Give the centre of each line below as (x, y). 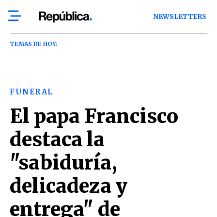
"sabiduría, (63, 163)
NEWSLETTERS (180, 17)
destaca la (57, 139)
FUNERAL (31, 92)
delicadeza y (69, 186)
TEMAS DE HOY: (34, 44)
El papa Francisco (94, 116)
